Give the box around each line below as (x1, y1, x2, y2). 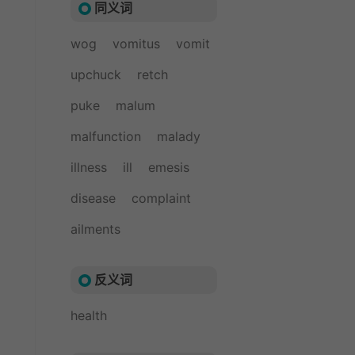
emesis (148, 159, 189, 175)
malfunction (71, 128, 141, 144)
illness (71, 159, 107, 175)
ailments (71, 221, 120, 237)
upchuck (71, 67, 121, 82)
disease (71, 190, 116, 206)
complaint (132, 190, 191, 206)
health (71, 307, 107, 323)
